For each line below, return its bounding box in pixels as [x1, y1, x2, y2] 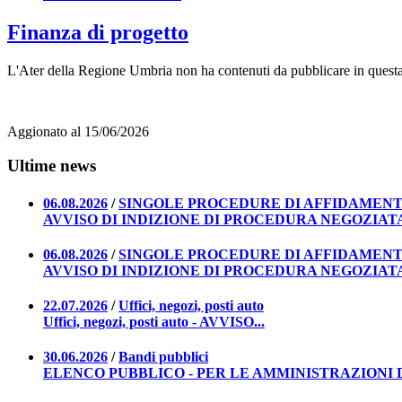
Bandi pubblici [118, 349, 208, 365]
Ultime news [7, 156, 96, 176]
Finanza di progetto [7, 20, 188, 44]
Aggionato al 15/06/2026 [7, 123, 149, 139]
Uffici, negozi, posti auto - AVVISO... [43, 314, 265, 330]
